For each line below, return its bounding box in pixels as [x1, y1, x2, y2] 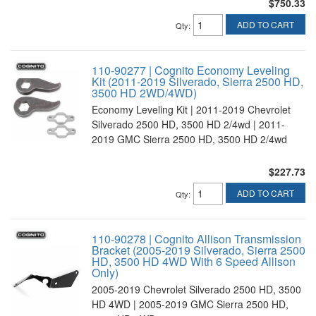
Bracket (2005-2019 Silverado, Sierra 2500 [92, 242, 305, 258]
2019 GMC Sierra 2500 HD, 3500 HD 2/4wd [92, 132, 287, 146]
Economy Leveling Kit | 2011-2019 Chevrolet [92, 102, 291, 116]
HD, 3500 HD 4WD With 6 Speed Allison [92, 253, 296, 269]
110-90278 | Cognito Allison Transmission [92, 231, 301, 247]
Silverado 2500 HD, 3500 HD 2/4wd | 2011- [92, 117, 285, 131]
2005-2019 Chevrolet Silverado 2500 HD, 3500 [92, 282, 301, 296]
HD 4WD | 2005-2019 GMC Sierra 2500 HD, [92, 297, 288, 311]
